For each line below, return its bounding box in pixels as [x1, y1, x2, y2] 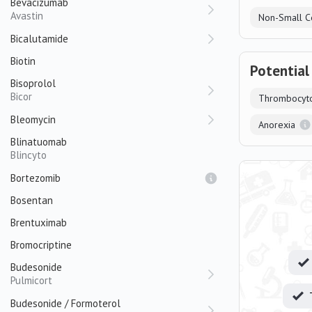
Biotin [10, 54, 36, 68]
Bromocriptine [10, 238, 72, 251]
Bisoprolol [10, 77, 56, 90]
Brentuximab [10, 216, 67, 229]
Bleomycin [10, 113, 56, 126]
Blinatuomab [10, 135, 67, 148]
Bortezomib [10, 171, 61, 185]
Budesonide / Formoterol [10, 297, 120, 310]
